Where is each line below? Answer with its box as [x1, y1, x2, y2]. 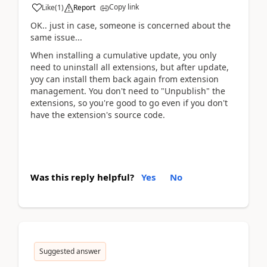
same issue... [30, 31, 82, 43]
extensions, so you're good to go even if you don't [30, 97, 228, 108]
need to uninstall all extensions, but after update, [30, 61, 229, 73]
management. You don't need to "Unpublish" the [30, 85, 225, 97]
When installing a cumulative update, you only [30, 49, 216, 61]
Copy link [109, 1, 139, 12]
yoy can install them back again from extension [30, 73, 219, 85]
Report [73, 2, 95, 13]
